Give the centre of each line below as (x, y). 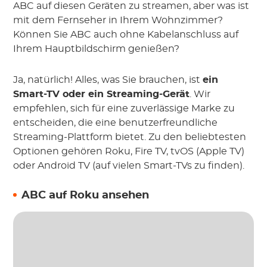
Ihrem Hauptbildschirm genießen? (97, 49)
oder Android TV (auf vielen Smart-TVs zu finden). (129, 166)
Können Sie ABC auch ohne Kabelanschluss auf (126, 35)
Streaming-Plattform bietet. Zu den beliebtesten (130, 137)
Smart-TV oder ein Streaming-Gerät (102, 94)
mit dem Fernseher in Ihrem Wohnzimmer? (118, 21)
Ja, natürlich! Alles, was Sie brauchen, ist (108, 80)
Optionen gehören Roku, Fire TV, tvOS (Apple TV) (129, 152)
